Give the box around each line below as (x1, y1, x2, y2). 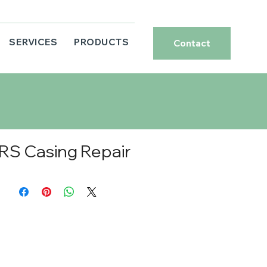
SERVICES (9, 36, 58, 48)
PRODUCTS (74, 36, 129, 48)
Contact (173, 37, 211, 49)
